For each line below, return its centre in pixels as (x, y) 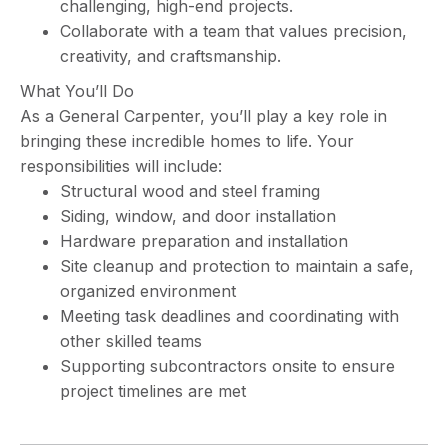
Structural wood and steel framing (190, 191)
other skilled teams (131, 341)
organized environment (148, 291)
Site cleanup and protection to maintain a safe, (237, 266)
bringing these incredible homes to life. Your (187, 141)
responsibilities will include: (121, 166)
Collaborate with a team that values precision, (233, 31)
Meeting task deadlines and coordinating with (229, 316)
